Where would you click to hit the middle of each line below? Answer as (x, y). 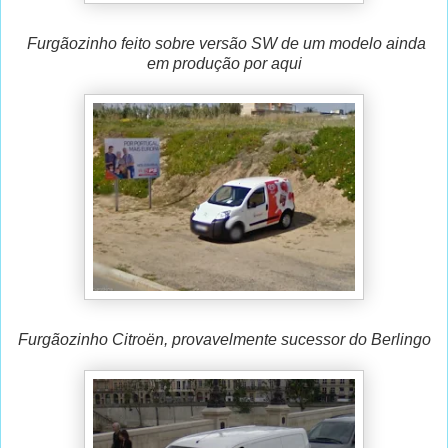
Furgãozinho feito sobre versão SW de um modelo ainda (224, 44)
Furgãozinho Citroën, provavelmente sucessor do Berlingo (224, 340)
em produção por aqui (224, 64)
